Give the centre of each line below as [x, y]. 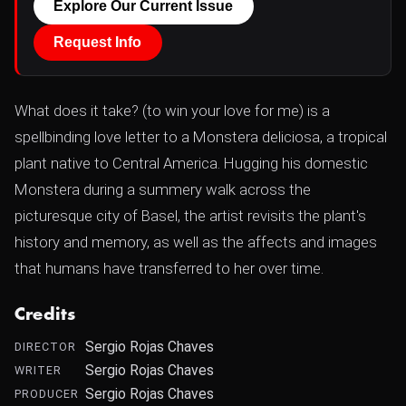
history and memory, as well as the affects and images [196, 242]
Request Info [98, 42]
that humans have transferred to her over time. [169, 268]
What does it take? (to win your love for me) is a [172, 111]
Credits [45, 314]
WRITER [38, 370]
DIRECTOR [45, 347]
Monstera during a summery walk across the [163, 189]
